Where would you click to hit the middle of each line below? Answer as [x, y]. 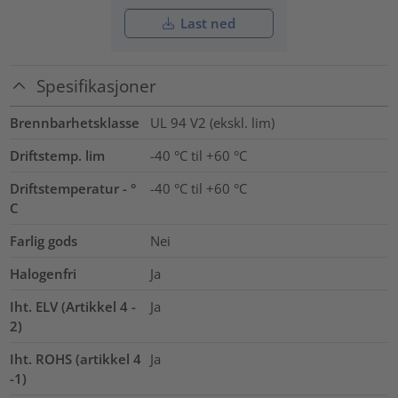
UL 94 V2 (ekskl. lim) [212, 123]
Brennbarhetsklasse [75, 123]
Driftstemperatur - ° [73, 189]
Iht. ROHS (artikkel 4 [76, 359]
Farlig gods [44, 241]
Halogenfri [44, 274]
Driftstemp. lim [58, 156]
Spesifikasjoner [97, 86]
